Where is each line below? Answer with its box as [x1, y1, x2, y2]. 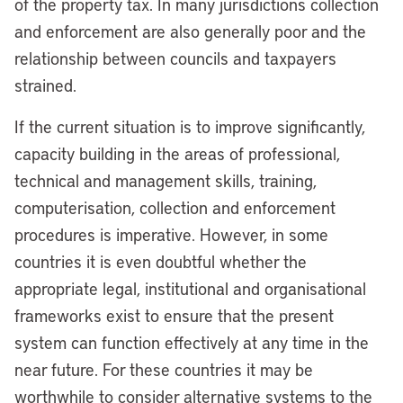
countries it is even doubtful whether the [14, 250, 307, 273]
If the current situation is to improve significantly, [14, 115, 365, 138]
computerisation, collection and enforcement [14, 196, 336, 219]
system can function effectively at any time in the [14, 331, 369, 354]
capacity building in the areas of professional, [14, 142, 340, 165]
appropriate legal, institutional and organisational [14, 277, 366, 300]
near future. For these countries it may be [14, 358, 313, 381]
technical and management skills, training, [14, 169, 317, 192]
